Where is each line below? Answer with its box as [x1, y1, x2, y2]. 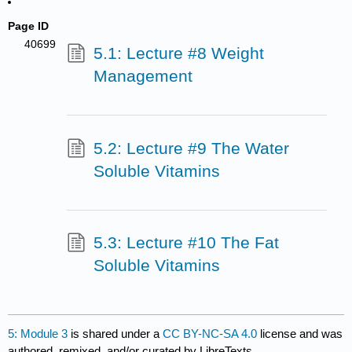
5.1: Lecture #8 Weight [93, 43, 264, 62]
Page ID [8, 20, 49, 32]
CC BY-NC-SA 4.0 [163, 326, 258, 340]
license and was [257, 326, 343, 340]
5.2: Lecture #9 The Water [93, 138, 289, 157]
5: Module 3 [8, 326, 68, 340]
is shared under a [68, 326, 163, 340]
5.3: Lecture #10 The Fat [93, 233, 279, 252]
